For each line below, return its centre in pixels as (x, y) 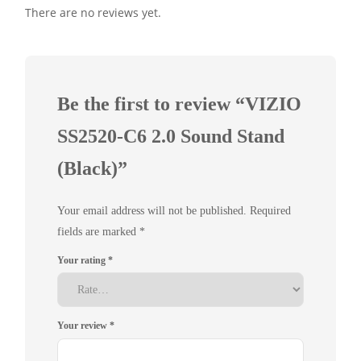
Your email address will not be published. (152, 211)
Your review (83, 326)
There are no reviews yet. (93, 12)
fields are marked (98, 232)
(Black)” (92, 168)
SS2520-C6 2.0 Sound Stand (171, 136)
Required (270, 211)
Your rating (83, 260)
